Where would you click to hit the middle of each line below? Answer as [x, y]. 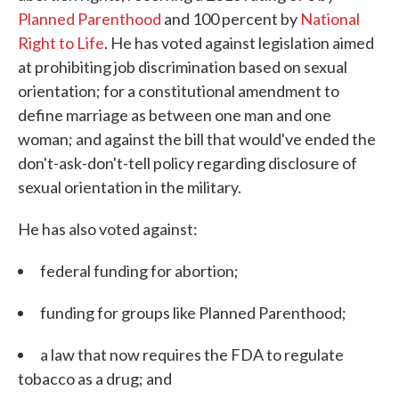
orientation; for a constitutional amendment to [179, 91]
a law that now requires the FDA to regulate [192, 355]
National [330, 19]
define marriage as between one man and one [175, 115]
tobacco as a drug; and [95, 379]
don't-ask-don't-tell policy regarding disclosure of [187, 163]
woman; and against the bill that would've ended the [197, 139]
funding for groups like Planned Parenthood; [193, 313]
